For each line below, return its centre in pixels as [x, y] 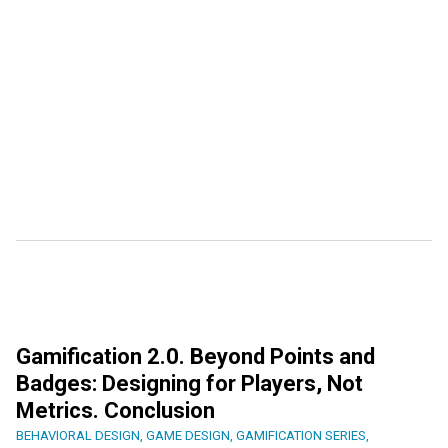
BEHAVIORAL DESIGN [78, 436]
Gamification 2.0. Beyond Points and [195, 357]
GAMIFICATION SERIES [301, 436]
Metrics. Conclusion [115, 411]
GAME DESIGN [188, 436]
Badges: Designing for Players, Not [189, 384]
